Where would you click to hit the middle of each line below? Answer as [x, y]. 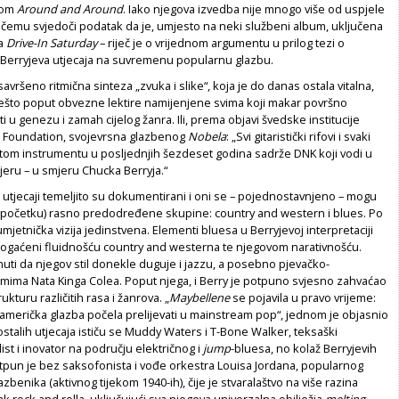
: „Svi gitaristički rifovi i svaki [298, 136]
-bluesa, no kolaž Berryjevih [304, 348]
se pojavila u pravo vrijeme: [303, 297]
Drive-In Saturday [52, 42]
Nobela [207, 136]
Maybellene [199, 297]
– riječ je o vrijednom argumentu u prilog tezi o [221, 42]
